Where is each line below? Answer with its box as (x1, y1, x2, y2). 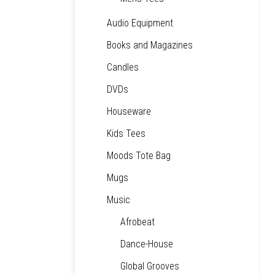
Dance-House (120, 238, 173, 250)
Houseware (107, 106, 151, 117)
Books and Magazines (107, 39, 193, 51)
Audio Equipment (107, 17, 173, 29)
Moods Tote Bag (107, 150, 171, 161)
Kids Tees (107, 128, 145, 139)
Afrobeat (120, 216, 155, 228)
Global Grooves (120, 260, 179, 272)
